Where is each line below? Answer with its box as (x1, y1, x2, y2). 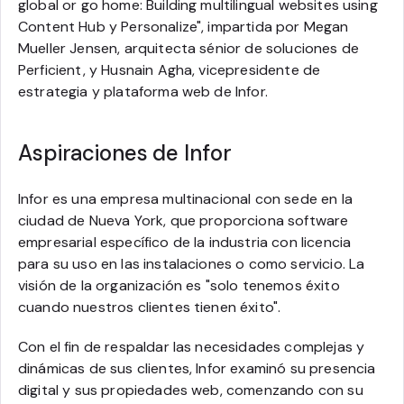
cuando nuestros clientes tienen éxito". (18, 298, 281, 317)
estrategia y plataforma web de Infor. (18, 82, 268, 101)
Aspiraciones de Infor (18, 139, 232, 167)
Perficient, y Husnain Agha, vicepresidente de (18, 60, 321, 79)
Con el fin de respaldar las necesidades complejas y (18, 337, 365, 356)
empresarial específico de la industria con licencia (18, 233, 352, 252)
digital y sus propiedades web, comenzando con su (18, 381, 363, 399)
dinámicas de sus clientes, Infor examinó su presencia (18, 359, 376, 378)
